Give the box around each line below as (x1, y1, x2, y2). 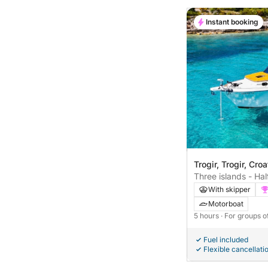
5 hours (194, 211, 221, 221)
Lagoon (194, 183, 223, 194)
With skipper (208, 185, 251, 194)
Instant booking (206, 17, 258, 27)
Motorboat (208, 199, 243, 209)
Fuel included (203, 235, 248, 245)
